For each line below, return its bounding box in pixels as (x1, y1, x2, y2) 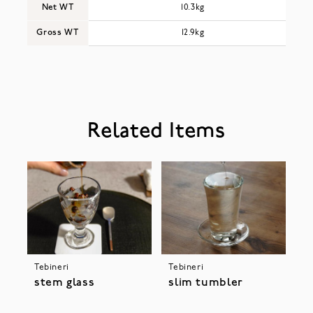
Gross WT (36, 29, 79, 38)
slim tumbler (168, 277, 243, 289)
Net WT (41, 3, 74, 13)
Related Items (87, 121, 226, 143)
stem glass (34, 277, 95, 289)
